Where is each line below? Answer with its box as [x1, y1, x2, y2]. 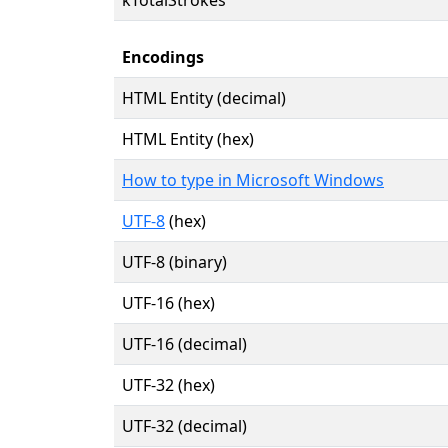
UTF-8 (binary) [122, 250, 227, 273]
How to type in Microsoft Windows [122, 168, 384, 191]
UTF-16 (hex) [122, 291, 215, 314]
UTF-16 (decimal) [122, 332, 247, 355]
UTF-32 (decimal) [122, 414, 247, 437]
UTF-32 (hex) [122, 373, 215, 396]
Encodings [122, 45, 204, 68]
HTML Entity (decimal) [122, 86, 286, 109]
